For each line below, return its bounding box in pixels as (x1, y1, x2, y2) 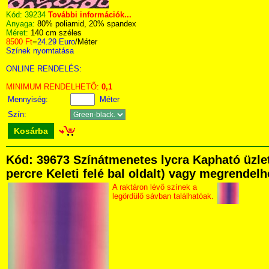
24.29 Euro (37, 37, 75, 46)
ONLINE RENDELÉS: (6, 64, 82, 73)
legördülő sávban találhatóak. (112, 192, 214, 201)
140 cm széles (31, 28, 82, 37)
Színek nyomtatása (6, 46, 74, 55)
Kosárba (14, 126, 48, 136)
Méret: (6, 28, 31, 37)
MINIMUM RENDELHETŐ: (6, 82, 101, 91)
